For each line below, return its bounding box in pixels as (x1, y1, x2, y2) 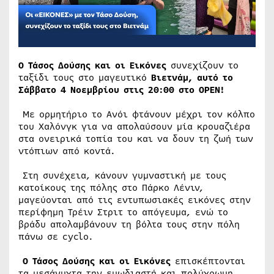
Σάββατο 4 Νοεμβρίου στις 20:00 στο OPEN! (18, 83, 224, 97)
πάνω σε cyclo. (18, 229, 97, 243)
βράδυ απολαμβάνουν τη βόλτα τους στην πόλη (18, 217, 240, 231)
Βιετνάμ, (151, 70, 193, 84)
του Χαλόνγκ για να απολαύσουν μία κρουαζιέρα (18, 119, 250, 133)
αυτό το (197, 70, 233, 84)
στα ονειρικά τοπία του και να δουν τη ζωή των (18, 131, 253, 146)
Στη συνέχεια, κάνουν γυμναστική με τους (18, 168, 226, 182)
